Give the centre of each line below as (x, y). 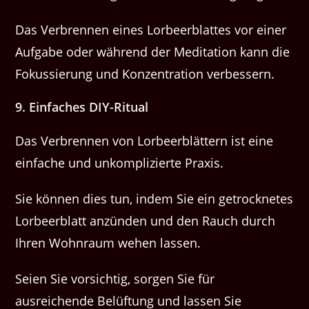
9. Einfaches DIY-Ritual (82, 107)
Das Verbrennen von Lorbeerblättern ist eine (144, 141)
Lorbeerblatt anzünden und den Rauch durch (146, 221)
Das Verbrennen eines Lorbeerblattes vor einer (151, 30)
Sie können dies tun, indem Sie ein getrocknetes (154, 199)
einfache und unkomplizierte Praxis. (120, 163)
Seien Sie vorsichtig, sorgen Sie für (115, 279)
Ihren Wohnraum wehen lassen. (108, 243)
